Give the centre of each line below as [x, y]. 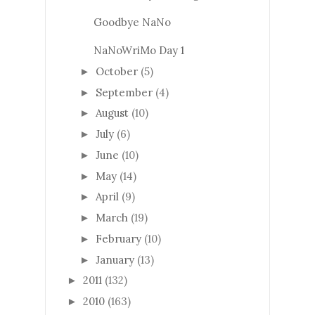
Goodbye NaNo [132, 22]
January [115, 259]
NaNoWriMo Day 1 [139, 51]
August [112, 113]
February [118, 238]
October [117, 71]
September [124, 92]
